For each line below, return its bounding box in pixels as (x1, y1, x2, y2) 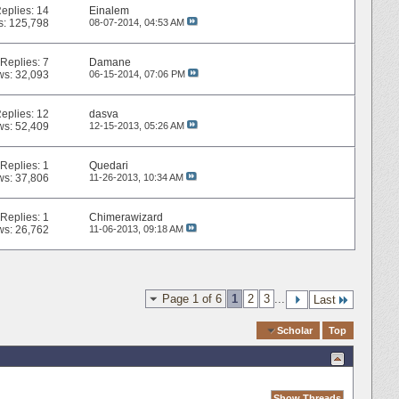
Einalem (88, 4, 129, 18)
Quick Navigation (171, 323, 255, 337)
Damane (88, 56, 131, 69)
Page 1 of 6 (162, 291, 222, 305)
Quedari (88, 159, 128, 173)
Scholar (277, 324, 313, 336)
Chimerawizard (88, 211, 163, 224)
